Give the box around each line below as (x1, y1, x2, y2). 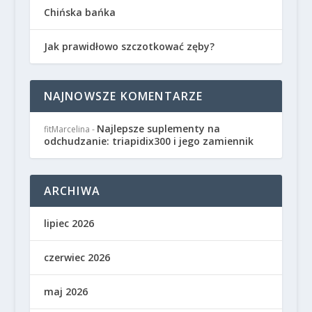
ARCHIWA (43, 183, 100, 198)
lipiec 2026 (43, 217, 94, 230)
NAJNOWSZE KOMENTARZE (43, 88, 203, 104)
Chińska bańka (43, 6, 116, 19)
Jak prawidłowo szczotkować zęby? (43, 40, 214, 53)
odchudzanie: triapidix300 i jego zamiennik (43, 134, 253, 148)
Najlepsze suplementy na (96, 122, 220, 135)
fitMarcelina (43, 123, 90, 135)
